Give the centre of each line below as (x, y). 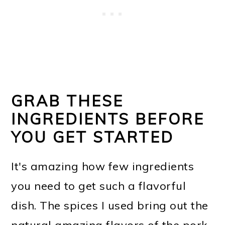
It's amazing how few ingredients (103, 166)
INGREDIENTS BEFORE (108, 119)
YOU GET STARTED (93, 137)
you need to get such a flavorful (99, 186)
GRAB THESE (68, 101)
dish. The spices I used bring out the (110, 206)
